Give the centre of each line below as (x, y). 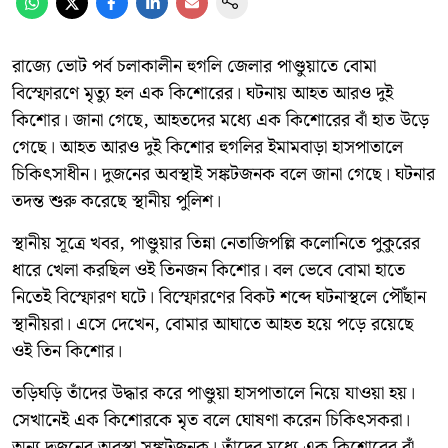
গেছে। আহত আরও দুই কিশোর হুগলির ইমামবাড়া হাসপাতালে (207, 147)
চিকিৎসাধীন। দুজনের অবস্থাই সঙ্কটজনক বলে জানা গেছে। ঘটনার (223, 174)
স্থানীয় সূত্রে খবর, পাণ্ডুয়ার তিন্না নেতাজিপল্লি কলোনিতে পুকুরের (216, 243)
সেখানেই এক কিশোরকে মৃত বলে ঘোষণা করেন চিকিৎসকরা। (211, 420)
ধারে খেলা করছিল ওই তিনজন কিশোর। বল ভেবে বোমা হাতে (208, 270)
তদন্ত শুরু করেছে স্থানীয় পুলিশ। (116, 201)
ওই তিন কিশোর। (67, 351)
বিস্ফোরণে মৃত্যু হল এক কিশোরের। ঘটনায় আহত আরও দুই (202, 93)
